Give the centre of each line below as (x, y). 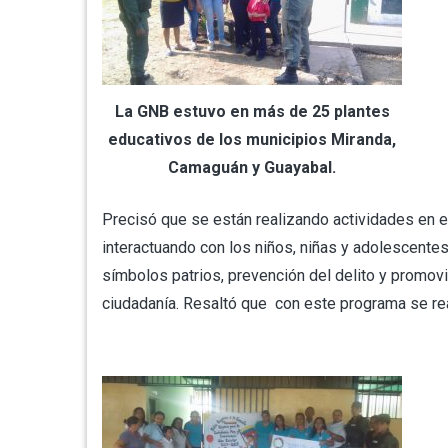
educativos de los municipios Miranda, (252, 139)
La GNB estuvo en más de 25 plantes (252, 111)
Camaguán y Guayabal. (252, 167)
